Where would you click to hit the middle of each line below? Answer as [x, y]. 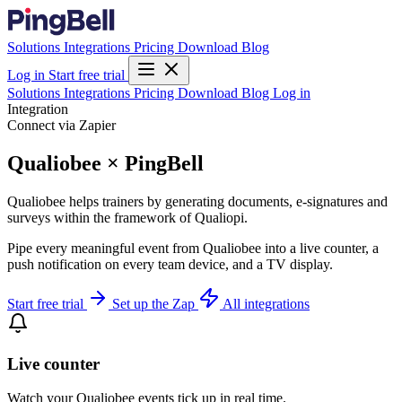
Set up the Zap [155, 303]
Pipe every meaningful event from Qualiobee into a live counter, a [193, 248]
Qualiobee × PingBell [105, 163]
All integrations [266, 303]
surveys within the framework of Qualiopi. [127, 217]
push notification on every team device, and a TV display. [170, 264]
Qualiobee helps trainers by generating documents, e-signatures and [197, 201]
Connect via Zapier [61, 125]
